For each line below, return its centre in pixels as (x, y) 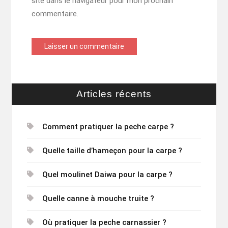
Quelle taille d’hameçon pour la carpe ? (112, 151)
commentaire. (55, 14)
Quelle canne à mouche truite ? (98, 199)
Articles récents (114, 94)
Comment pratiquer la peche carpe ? (108, 127)
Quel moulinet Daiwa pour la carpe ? (107, 175)
